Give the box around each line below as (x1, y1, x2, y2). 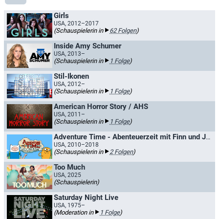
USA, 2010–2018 (54, 141, 99, 148)
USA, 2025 (54, 172, 81, 178)
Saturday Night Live (54, 193, 118, 202)
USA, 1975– (54, 202, 85, 209)
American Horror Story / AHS (54, 102, 148, 111)
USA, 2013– (54, 50, 85, 57)
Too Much (54, 163, 85, 172)
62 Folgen (109, 27, 136, 34)
